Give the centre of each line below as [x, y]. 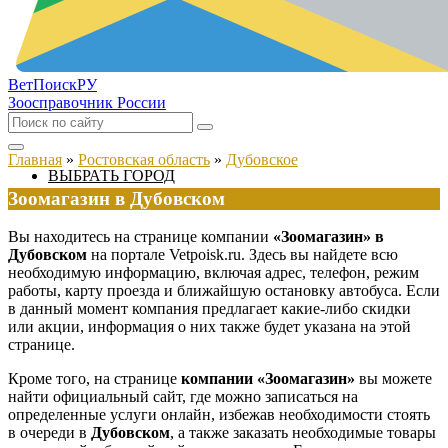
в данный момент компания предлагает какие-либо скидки [209, 309]
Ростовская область [144, 159]
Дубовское [262, 159]
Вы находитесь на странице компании [140, 237]
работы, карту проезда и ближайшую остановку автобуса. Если [224, 291]
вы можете [393, 379]
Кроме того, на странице [94, 379]
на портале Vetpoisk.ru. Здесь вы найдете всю [242, 255]
